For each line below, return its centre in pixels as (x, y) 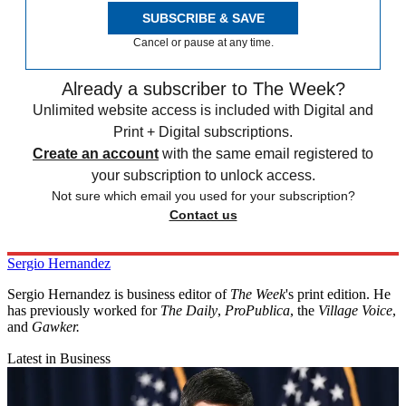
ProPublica (257, 311)
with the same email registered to (268, 154)
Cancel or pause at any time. (203, 43)
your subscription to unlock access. (203, 176)
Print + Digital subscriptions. (203, 132)
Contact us (203, 215)
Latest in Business (59, 359)
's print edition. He (338, 295)
